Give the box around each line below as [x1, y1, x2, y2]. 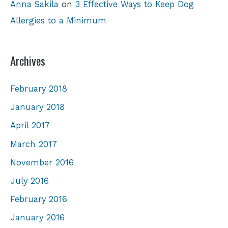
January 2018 [10, 102, 65, 112]
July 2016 [10, 176, 49, 186]
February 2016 [10, 194, 67, 204]
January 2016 [10, 212, 65, 222]
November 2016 [10, 157, 74, 167]
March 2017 [10, 139, 57, 149]
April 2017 [10, 121, 50, 131]
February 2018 [10, 84, 67, 94]
